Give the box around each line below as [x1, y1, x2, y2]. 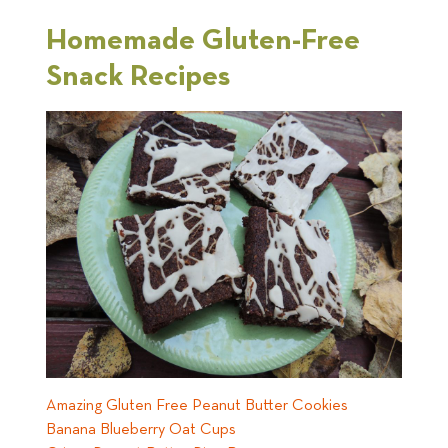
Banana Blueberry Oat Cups [46, 422, 236, 439]
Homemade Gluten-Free [46, 26, 360, 57]
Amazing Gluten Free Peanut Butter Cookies [46, 398, 348, 415]
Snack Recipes [46, 62, 230, 93]
